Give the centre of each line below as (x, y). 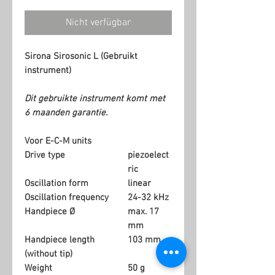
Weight (38, 268)
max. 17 (143, 211)
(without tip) (48, 254)
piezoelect (148, 155)
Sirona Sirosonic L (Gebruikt (81, 56)
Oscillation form (56, 183)
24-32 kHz (148, 197)
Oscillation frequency (67, 197)
